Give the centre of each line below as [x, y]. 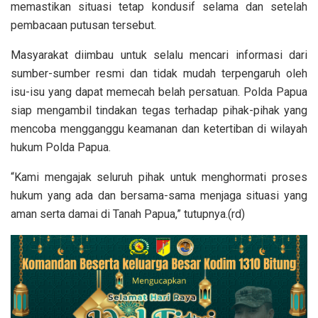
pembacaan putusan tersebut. [83, 26]
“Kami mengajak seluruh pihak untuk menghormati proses [159, 177]
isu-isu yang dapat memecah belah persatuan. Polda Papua [159, 92]
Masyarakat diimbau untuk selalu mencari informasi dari [159, 55]
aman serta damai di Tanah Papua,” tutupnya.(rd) [128, 214]
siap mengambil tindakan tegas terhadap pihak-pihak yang [159, 111]
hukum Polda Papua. [61, 148]
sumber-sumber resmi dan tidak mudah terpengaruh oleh [159, 74]
